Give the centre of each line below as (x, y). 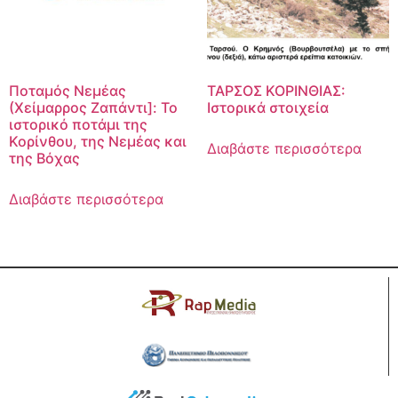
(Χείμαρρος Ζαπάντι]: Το (93, 108)
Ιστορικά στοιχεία (267, 108)
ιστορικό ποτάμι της (78, 125)
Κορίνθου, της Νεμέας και (98, 142)
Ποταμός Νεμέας (68, 91)
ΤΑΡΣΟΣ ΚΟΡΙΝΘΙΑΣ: (276, 91)
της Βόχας (44, 159)
